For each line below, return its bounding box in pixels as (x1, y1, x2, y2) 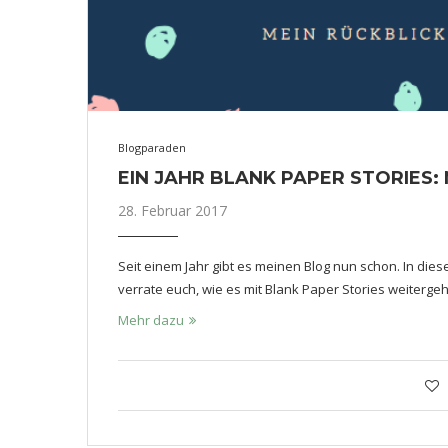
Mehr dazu (118, 311, 184, 329)
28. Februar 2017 (118, 201, 227, 220)
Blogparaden (118, 140, 186, 155)
